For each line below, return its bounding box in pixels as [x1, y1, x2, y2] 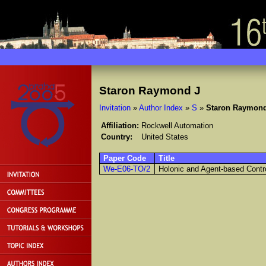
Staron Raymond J [99, 84, 201, 97]
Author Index [138, 103, 183, 112]
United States [141, 132, 188, 142]
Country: [100, 132, 132, 142]
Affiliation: [100, 121, 139, 131]
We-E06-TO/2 [103, 164, 151, 174]
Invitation [99, 103, 131, 112]
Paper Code [103, 154, 147, 163]
